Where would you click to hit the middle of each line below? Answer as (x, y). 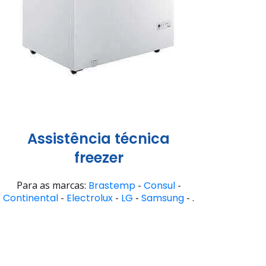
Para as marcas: (52, 186)
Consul (159, 186)
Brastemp (112, 186)
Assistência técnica (99, 139)
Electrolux (90, 198)
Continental (31, 198)
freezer (99, 158)
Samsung (163, 198)
